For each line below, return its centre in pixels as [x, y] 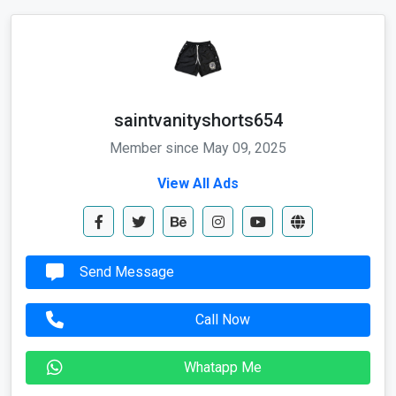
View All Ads [198, 109]
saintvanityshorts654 [198, 46]
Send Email [223, 340]
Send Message [127, 197]
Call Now [223, 245]
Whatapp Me [223, 293]
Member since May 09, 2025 [198, 73]
